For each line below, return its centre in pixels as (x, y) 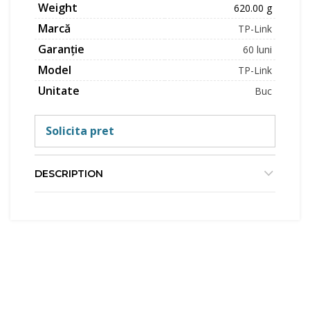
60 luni (257, 49)
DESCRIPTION (69, 174)
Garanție (61, 49)
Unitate (59, 91)
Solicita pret (80, 131)
